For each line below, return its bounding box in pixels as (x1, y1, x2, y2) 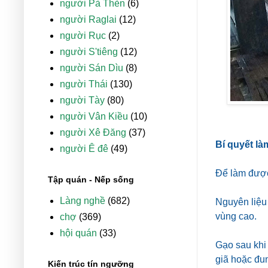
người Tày (60, 95, 105, 106)
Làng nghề (60, 196, 105, 206)
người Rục (60, 31, 106, 41)
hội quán (60, 228, 97, 239)
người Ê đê (60, 144, 108, 154)
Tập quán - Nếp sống (48, 175, 134, 185)
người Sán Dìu (60, 63, 123, 74)
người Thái (60, 79, 108, 90)
